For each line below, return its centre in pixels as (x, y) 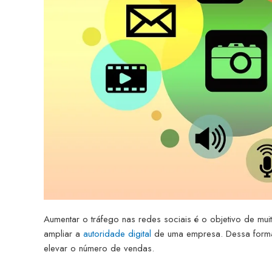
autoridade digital (117, 233)
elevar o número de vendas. (99, 248)
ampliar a (63, 233)
